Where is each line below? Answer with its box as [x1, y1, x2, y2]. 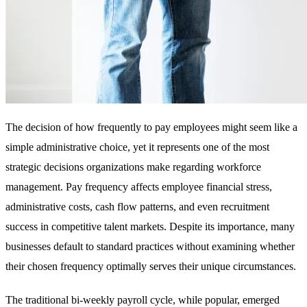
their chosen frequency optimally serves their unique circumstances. [5, 260, 296, 273]
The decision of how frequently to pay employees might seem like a [5, 121, 297, 134]
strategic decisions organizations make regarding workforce [5, 161, 261, 173]
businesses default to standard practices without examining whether [5, 241, 295, 253]
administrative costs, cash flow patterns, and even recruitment [5, 201, 269, 213]
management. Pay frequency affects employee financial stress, [5, 181, 272, 193]
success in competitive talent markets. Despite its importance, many [5, 221, 295, 233]
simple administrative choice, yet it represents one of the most [5, 141, 269, 153]
